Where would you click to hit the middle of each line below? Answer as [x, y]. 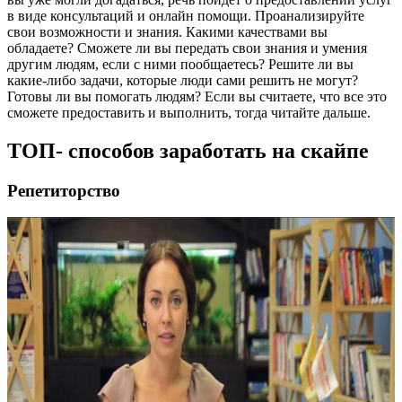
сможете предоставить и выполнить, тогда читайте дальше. [189, 112]
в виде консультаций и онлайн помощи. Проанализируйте [186, 15]
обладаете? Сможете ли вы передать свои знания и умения [187, 48]
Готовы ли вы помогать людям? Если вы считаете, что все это [197, 96]
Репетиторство [64, 190]
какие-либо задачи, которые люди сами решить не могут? [183, 80]
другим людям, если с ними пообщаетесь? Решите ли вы [180, 64]
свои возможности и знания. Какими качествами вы [167, 31]
